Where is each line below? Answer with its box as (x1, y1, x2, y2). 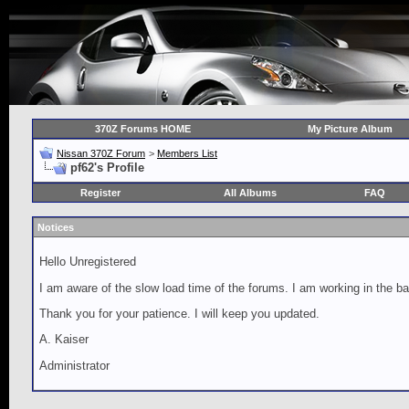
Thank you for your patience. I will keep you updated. (39, 306, 320, 320)
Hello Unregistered (39, 255, 136, 269)
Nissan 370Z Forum (57, 148, 145, 159)
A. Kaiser (39, 332, 89, 347)
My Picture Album (307, 123, 393, 134)
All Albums (224, 187, 277, 198)
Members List (157, 148, 217, 159)
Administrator (39, 358, 110, 372)
